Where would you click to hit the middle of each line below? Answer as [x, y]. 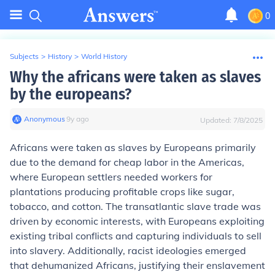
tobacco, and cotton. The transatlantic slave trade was [135, 206]
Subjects [24, 56]
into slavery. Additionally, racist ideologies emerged [128, 250]
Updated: [217, 120]
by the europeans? [71, 94]
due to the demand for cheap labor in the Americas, [127, 162]
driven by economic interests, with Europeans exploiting [137, 221]
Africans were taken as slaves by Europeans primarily [133, 147]
